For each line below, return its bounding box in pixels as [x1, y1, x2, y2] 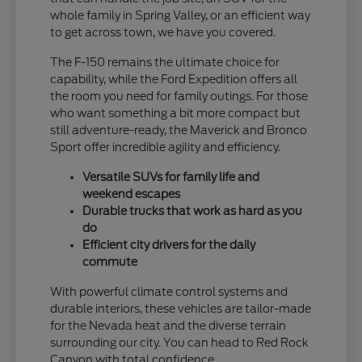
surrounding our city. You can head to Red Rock [50, 336, 309, 350]
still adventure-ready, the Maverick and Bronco [50, 124, 308, 137]
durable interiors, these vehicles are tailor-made [50, 302, 312, 316]
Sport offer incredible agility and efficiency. [50, 141, 281, 154]
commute [82, 255, 138, 269]
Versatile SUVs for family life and [82, 170, 260, 184]
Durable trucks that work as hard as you [82, 204, 303, 218]
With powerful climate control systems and [50, 285, 288, 299]
